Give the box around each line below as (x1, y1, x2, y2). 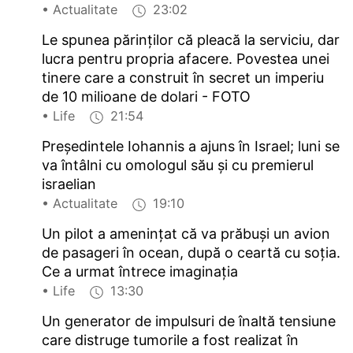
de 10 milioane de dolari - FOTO (42, 88, 251, 106)
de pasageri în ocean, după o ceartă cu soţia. (42, 244, 341, 262)
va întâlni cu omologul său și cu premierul (42, 157, 314, 174)
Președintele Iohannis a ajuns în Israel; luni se (42, 138, 340, 155)
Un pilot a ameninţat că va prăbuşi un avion (42, 225, 331, 243)
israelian (42, 176, 97, 193)
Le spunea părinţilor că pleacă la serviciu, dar (42, 32, 340, 49)
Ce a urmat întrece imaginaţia (42, 263, 239, 281)
